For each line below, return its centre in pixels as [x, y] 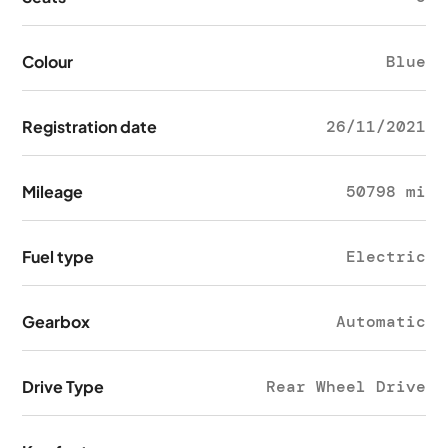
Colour [48, 61]
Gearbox [56, 321]
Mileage [53, 191]
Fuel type [58, 256]
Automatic [380, 321]
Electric [385, 256]
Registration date [90, 126]
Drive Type [63, 386]
